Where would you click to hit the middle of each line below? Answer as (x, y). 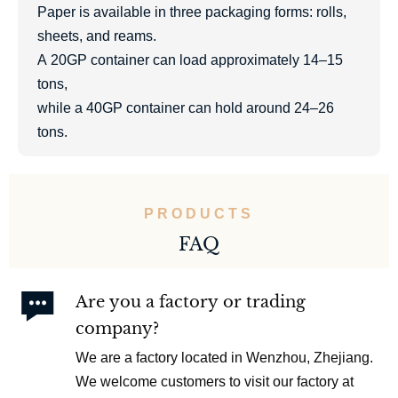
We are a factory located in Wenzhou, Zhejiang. (225, 358)
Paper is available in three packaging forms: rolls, (191, 12)
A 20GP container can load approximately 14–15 (190, 60)
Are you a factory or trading (191, 302)
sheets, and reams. (96, 36)
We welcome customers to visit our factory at (215, 382)
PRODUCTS (199, 213)
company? (118, 329)
